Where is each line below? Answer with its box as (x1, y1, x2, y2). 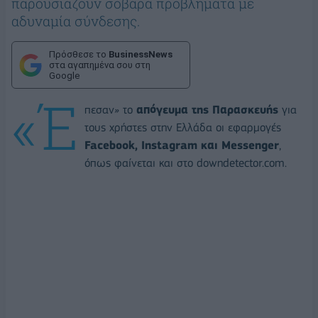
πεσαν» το (84, 102, 133, 116)
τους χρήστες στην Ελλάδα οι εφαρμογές (84, 120, 281, 134)
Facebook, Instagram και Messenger (84, 138, 279, 152)
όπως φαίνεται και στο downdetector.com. (84, 155, 287, 170)
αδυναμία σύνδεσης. (11, 12, 140, 31)
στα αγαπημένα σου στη (49, 60, 150, 71)
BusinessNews (109, 49, 172, 60)
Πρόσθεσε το (49, 49, 109, 60)
